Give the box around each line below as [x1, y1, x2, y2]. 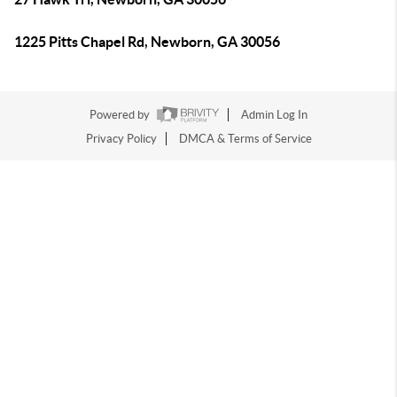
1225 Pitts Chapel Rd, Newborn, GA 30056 [14, 34, 280, 50]
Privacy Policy [85, 132, 157, 146]
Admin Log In [241, 108, 307, 122]
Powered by [90, 108, 152, 122]
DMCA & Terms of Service [178, 132, 312, 146]
